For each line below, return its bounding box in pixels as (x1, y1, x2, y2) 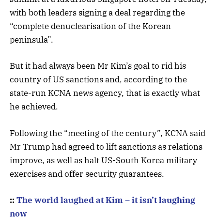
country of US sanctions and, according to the (10, 74, 187, 85)
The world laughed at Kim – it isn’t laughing (16, 194, 195, 205)
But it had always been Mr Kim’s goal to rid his (10, 61, 186, 72)
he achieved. (10, 101, 58, 112)
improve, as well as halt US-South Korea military (10, 155, 197, 166)
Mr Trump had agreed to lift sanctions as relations (10, 141, 202, 152)
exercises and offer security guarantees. (10, 168, 164, 179)
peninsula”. (10, 34, 53, 46)
